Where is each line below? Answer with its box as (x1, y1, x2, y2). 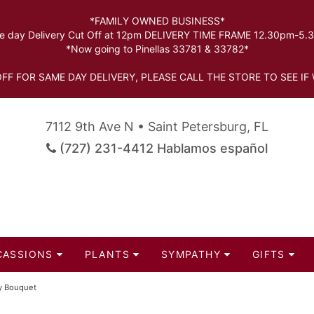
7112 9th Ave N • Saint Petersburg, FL (46, 119, 268, 134)
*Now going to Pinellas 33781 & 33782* (65, 43, 249, 55)
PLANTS (84, 248, 130, 260)
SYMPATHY (161, 248, 221, 260)
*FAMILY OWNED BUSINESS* (89, 15, 225, 27)
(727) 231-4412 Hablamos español (56, 141, 268, 156)
